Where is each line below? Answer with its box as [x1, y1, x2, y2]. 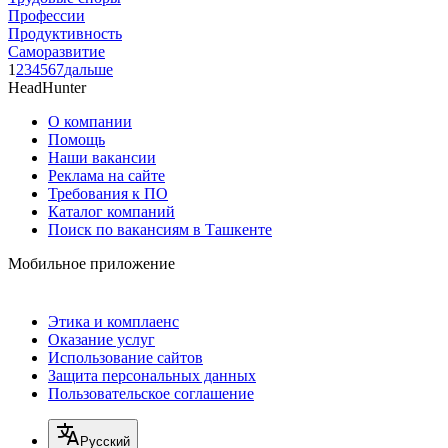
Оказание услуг [48, 330, 155, 348]
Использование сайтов [48, 348, 203, 366]
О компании [48, 112, 132, 130]
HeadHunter [8, 78, 86, 96]
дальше [64, 60, 113, 78]
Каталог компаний [48, 202, 175, 220]
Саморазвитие [8, 42, 105, 60]
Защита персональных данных [48, 366, 256, 384]
